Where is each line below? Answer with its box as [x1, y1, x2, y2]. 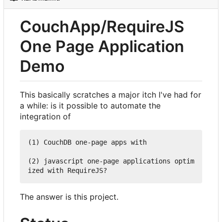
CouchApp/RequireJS [20, 16, 184, 36]
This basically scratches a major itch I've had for [20, 90, 201, 100]
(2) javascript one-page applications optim [28, 157, 194, 166]
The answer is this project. [20, 192, 118, 202]
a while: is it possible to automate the [20, 101, 161, 111]
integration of [20, 111, 71, 122]
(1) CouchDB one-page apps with [28, 138, 147, 147]
